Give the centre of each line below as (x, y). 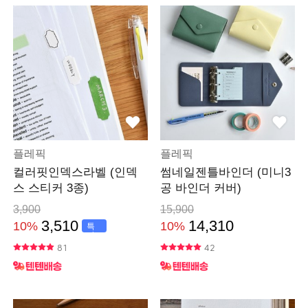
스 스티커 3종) (51, 188)
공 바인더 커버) (200, 188)
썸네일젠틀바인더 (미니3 (225, 173)
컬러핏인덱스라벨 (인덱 (76, 173)
